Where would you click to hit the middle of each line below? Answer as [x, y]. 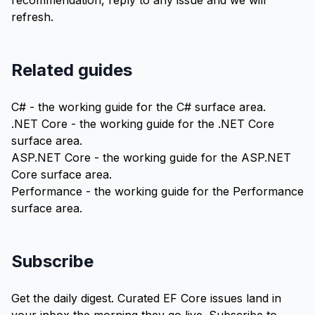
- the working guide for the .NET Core [171, 124]
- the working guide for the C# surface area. [146, 107]
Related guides [72, 70]
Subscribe [52, 261]
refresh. [32, 17]
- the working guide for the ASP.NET [191, 157]
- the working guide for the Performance [193, 191]
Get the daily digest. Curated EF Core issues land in [146, 298]
